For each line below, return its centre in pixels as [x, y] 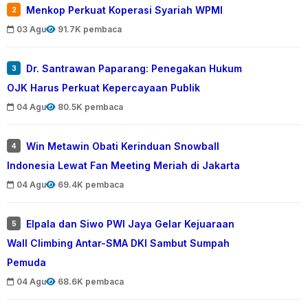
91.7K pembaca [90, 29]
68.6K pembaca [91, 281]
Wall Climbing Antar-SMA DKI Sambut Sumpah [118, 243]
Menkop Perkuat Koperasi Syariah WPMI [124, 10]
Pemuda [26, 262]
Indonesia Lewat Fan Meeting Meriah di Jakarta [123, 165]
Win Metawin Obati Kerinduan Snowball [123, 146]
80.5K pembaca [90, 107]
